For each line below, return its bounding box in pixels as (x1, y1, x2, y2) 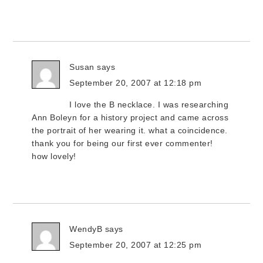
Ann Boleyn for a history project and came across (32, 113, 229, 122)
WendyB (69, 224, 103, 234)
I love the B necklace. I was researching (69, 100, 229, 109)
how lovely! (32, 151, 76, 161)
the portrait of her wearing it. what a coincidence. (32, 126, 228, 135)
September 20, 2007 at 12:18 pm (69, 78, 202, 87)
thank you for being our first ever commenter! (32, 139, 213, 148)
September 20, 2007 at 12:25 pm (69, 240, 202, 249)
